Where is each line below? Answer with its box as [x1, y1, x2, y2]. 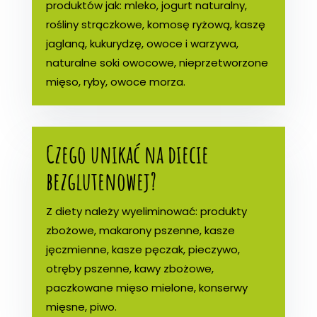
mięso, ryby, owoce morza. [45, 74, 185, 89]
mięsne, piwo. [45, 299, 117, 314]
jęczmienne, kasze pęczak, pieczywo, [45, 241, 240, 257]
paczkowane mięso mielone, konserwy [45, 279, 248, 295]
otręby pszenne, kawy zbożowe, [45, 260, 214, 276]
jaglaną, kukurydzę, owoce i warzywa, [45, 35, 238, 51]
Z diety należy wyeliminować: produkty [45, 203, 247, 219]
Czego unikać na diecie [45, 137, 209, 170]
